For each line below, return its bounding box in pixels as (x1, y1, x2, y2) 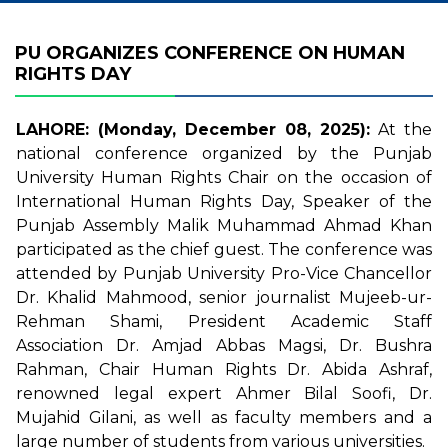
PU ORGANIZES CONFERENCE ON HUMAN (15, 42, 405, 64)
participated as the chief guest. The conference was (16, 240, 432, 259)
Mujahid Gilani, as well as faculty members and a (16, 408, 432, 427)
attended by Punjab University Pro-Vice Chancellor (16, 264, 432, 283)
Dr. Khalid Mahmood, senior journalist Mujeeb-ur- (16, 288, 432, 307)
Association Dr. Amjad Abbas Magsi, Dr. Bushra (16, 336, 432, 355)
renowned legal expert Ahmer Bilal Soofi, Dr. (16, 384, 432, 403)
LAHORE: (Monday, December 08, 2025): (16, 120, 370, 139)
